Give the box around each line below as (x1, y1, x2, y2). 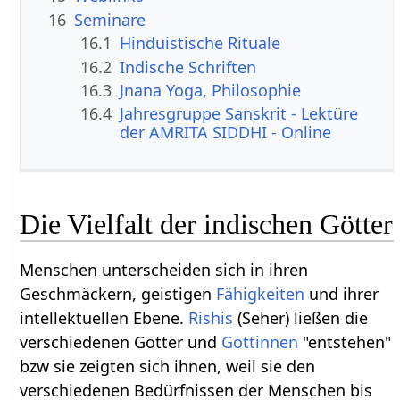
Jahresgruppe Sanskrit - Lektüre (120, 103, 359, 125)
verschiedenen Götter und (20, 331, 222, 354)
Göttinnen (221, 331, 299, 354)
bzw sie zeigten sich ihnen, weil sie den (20, 355, 316, 378)
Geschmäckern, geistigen (20, 283, 217, 305)
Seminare (74, 8, 146, 30)
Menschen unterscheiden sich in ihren (20, 259, 309, 281)
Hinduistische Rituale (120, 32, 281, 54)
